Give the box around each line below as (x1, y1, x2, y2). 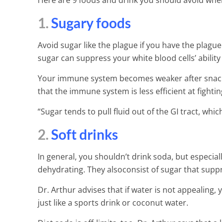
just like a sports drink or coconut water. (37, 197, 188, 209)
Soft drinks (48, 126, 118, 143)
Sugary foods (51, 14, 131, 32)
